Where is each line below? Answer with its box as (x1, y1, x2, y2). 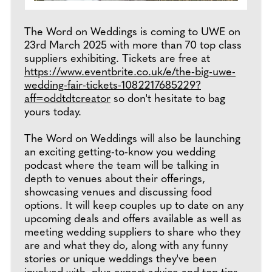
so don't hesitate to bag (110, 93, 225, 105)
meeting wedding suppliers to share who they (24, 227, 240, 239)
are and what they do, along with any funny (24, 240, 228, 252)
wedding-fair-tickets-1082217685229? (24, 80, 201, 92)
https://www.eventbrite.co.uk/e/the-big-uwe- (24, 67, 236, 78)
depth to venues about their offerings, (24, 174, 205, 185)
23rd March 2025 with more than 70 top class (24, 40, 242, 52)
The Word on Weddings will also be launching (24, 134, 240, 145)
